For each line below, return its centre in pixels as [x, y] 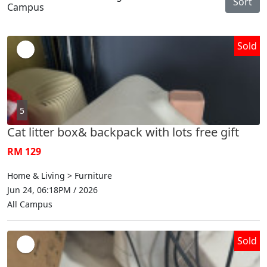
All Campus [30, 204]
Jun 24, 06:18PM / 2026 [52, 190]
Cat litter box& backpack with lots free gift [123, 132]
